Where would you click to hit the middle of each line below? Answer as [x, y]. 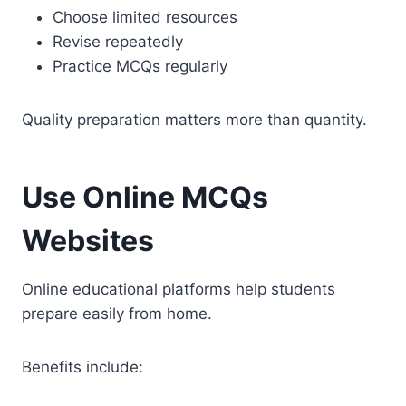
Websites [88, 240]
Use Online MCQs [145, 197]
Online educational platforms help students [179, 289]
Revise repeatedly [118, 41]
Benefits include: [82, 367]
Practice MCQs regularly [140, 66]
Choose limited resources [145, 17]
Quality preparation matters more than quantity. [194, 119]
